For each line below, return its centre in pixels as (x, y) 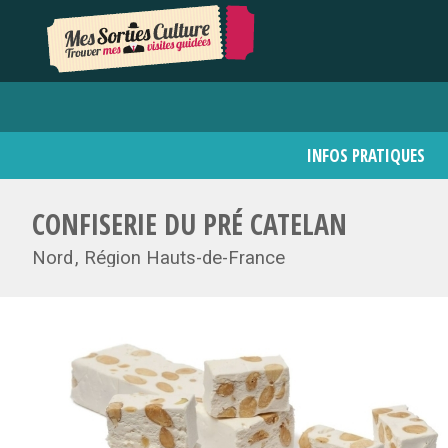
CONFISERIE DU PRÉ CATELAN (189, 224)
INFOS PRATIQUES (365, 155)
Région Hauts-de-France (184, 258)
